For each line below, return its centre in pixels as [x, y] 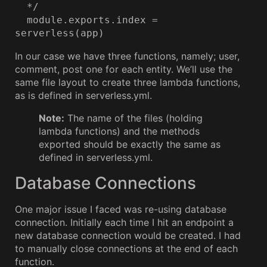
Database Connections [105, 183]
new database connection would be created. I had [128, 235]
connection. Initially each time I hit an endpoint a [124, 222]
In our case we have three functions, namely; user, [127, 56]
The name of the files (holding [133, 118]
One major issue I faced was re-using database [121, 209]
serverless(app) [60, 33]
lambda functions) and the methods [119, 131]
